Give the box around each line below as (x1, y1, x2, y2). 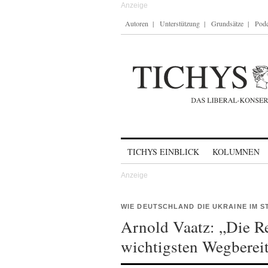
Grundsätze (211, 19, 243, 28)
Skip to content (121, 141, 184, 151)
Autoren (125, 19, 148, 28)
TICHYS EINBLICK (127, 146, 199, 157)
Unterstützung (160, 19, 200, 28)
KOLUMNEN (212, 146, 260, 157)
